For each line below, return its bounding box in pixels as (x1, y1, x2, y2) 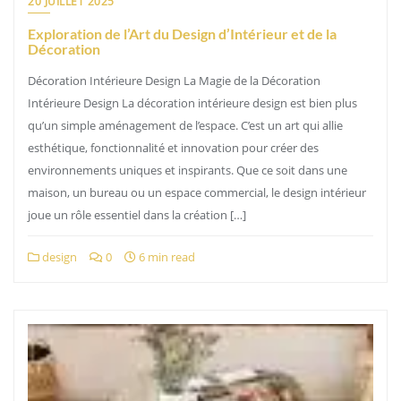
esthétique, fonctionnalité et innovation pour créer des (28, 140, 319, 156)
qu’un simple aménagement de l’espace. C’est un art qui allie (28, 117, 343, 133)
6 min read (136, 249, 195, 265)
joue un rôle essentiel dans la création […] (28, 207, 246, 223)
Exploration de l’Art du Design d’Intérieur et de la (28, 25, 337, 42)
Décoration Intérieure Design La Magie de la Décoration (28, 73, 320, 89)
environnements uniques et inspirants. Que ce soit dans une (28, 162, 347, 178)
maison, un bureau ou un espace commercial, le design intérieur (28, 184, 366, 200)
